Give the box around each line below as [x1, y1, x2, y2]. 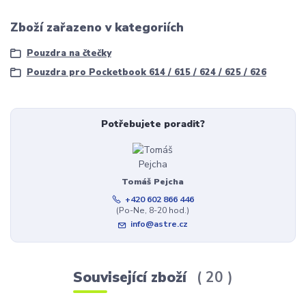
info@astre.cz [130, 219, 188, 230]
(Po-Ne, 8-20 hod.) [116, 204, 190, 216]
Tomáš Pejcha [122, 176, 184, 187]
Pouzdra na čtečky [26, 47, 111, 60]
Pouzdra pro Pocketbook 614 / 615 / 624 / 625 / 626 [26, 66, 266, 79]
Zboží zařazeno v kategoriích [10, 18, 184, 36]
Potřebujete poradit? [100, 117, 205, 131]
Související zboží [73, 267, 191, 287]
